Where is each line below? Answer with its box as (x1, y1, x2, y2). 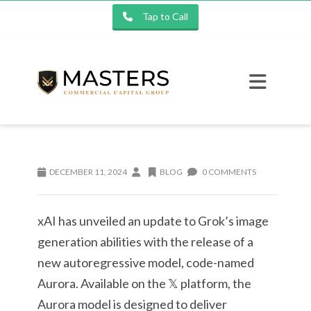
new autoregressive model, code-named (37, 255, 254, 270)
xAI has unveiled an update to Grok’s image (37, 213, 269, 228)
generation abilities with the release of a (37, 234, 253, 249)
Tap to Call (142, 10, 188, 22)
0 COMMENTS (201, 167, 256, 177)
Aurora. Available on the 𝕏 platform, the (37, 276, 251, 291)
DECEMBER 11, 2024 (49, 167, 127, 177)
